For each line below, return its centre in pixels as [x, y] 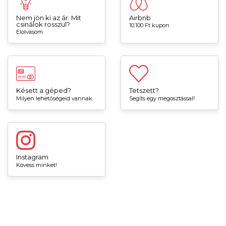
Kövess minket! [37, 165]
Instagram [32, 157]
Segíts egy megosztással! [162, 99]
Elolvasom [30, 32]
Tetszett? [144, 91]
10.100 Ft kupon [149, 25]
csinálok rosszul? [43, 24]
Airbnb [140, 17]
